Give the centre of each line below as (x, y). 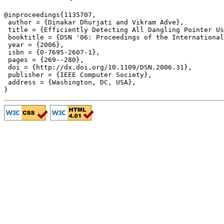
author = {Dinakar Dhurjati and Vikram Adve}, (94, 22)
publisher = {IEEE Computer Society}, (78, 75)
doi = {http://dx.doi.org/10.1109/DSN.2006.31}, (98, 67)
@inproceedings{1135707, (50, 15)
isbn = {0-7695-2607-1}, (52, 52)
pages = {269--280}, (44, 60)
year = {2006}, (34, 45)
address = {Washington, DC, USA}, (70, 82)
